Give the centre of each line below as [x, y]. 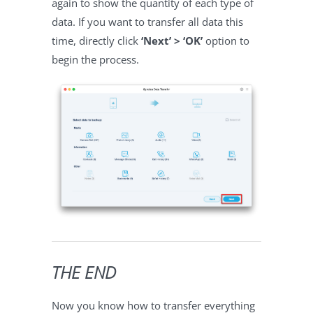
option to [226, 40]
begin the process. [95, 59]
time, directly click [96, 40]
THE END [84, 272]
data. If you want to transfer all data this [147, 21]
